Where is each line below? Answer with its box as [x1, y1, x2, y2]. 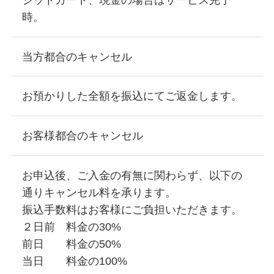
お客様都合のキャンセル [21, 130, 143, 143]
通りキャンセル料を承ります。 [21, 186, 176, 199]
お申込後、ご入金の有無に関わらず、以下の [21, 169, 242, 182]
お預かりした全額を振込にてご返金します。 [21, 90, 242, 103]
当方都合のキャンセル [21, 50, 132, 63]
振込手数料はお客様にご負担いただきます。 [21, 203, 242, 216]
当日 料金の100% [21, 254, 127, 267]
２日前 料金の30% [21, 220, 121, 233]
